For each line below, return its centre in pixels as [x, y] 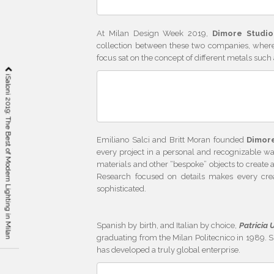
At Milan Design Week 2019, [154, 33]
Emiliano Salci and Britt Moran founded [172, 140]
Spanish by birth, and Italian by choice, [168, 225]
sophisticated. [122, 189]
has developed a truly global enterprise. [169, 250]
